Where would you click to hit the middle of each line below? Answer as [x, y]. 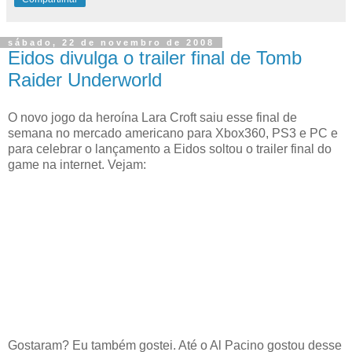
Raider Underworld [85, 80]
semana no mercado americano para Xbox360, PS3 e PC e [173, 133]
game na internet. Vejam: [77, 165]
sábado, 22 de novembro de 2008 [111, 43]
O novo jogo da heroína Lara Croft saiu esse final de [152, 117]
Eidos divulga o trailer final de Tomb [155, 58]
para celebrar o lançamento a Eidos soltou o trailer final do [170, 149]
